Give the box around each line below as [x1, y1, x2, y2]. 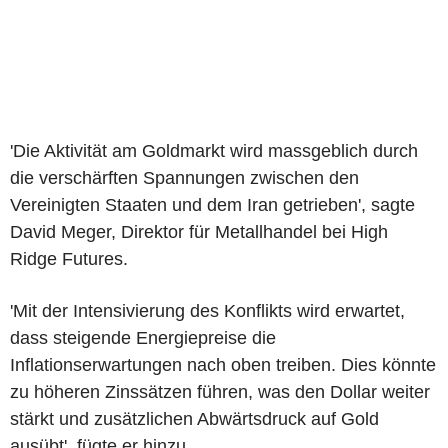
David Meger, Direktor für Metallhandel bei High [10, 221, 388, 242]
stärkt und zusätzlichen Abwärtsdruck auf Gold [10, 408, 379, 429]
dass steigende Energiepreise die [10, 327, 276, 348]
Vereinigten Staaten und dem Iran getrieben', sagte [10, 194, 415, 215]
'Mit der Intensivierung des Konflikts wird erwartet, [10, 300, 405, 321]
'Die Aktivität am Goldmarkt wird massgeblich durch [10, 140, 418, 161]
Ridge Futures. [10, 248, 128, 269]
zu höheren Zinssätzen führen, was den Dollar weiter [10, 381, 430, 402]
